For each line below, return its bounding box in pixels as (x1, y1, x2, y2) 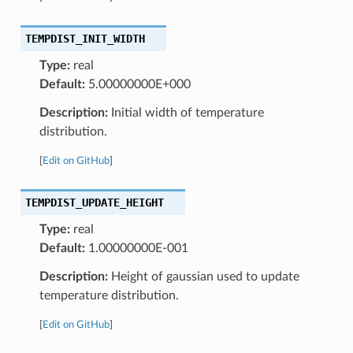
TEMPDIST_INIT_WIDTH (24, 32, 145, 45)
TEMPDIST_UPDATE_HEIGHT (24, 195, 164, 209)
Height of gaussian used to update (107, 269, 299, 283)
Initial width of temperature (107, 106, 264, 119)
